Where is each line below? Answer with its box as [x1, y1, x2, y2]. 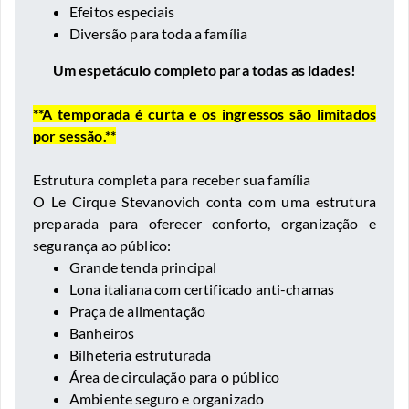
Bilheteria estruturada [69, 346, 212, 363]
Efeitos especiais [69, 3, 175, 20]
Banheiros [69, 324, 135, 341]
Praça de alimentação [69, 302, 206, 320]
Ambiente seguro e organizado [69, 390, 265, 407]
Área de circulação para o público [69, 368, 279, 385]
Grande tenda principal [69, 258, 217, 276]
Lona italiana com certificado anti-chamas [69, 280, 335, 298]
